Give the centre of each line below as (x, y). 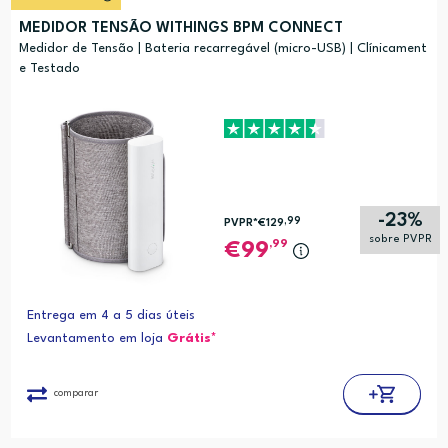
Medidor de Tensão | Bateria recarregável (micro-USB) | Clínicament (222, 49)
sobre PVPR (400, 240)
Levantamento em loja (96, 339)
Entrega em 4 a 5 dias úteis (110, 316)
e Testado (49, 69)
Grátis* (191, 339)
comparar (75, 393)
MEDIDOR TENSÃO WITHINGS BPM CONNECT (180, 29)
